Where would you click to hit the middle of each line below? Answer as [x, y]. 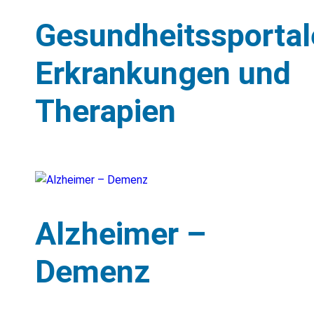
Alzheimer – [121, 234]
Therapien [105, 111]
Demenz [93, 272]
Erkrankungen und [163, 73]
